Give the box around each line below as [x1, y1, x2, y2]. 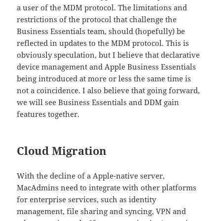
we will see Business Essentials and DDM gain [17, 97, 180, 108]
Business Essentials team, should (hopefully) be [17, 26, 185, 37]
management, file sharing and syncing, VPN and [17, 206, 186, 217]
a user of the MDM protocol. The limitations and [17, 2, 187, 13]
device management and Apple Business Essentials [17, 62, 196, 72]
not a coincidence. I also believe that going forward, [17, 85, 200, 96]
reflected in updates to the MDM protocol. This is [17, 38, 189, 48]
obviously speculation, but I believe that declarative [17, 50, 200, 60]
